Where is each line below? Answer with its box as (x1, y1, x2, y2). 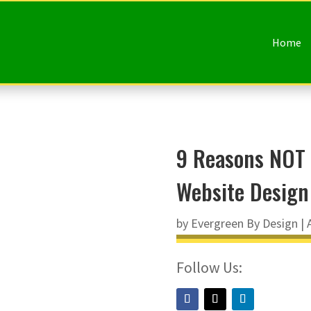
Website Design (176, 174, 309, 208)
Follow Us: (176, 257, 242, 277)
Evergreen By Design (190, 215, 298, 231)
